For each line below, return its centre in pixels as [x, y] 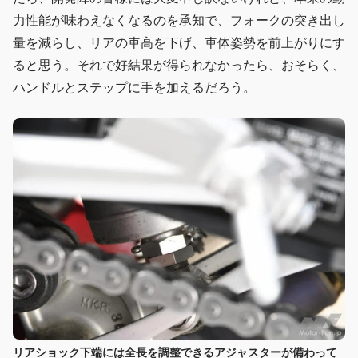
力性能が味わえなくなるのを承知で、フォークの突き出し [179, 20]
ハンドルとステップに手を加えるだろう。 [134, 87]
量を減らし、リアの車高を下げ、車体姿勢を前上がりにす [179, 42]
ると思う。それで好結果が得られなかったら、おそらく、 [179, 65]
